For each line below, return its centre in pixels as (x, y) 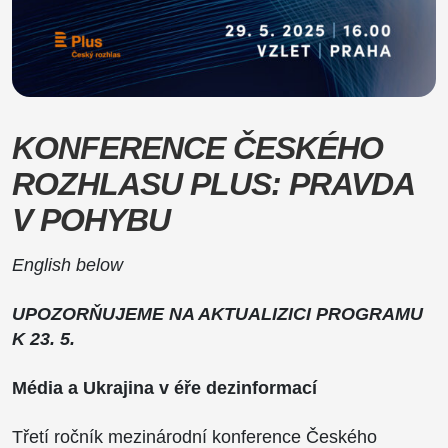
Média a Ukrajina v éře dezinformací (164, 387)
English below (67, 264)
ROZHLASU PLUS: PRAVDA (213, 183)
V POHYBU (91, 219)
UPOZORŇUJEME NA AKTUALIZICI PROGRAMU (217, 313)
